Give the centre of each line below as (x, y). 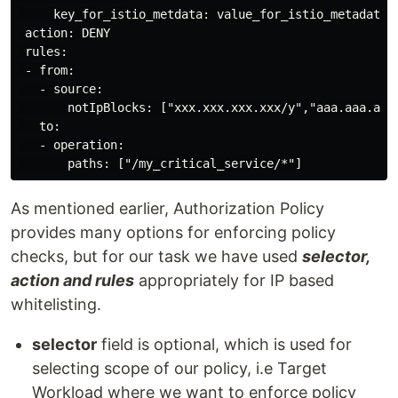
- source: (60, 88)
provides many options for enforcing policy (173, 232)
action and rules (72, 280)
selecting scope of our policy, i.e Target (179, 368)
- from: (46, 70)
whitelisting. (56, 304)
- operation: (71, 144)
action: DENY (64, 32)
